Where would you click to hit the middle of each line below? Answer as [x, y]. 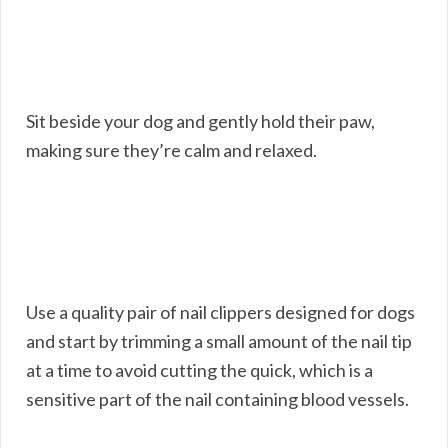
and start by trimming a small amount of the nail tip [219, 340]
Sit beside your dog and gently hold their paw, [200, 120]
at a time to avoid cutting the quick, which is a [199, 369]
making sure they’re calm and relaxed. [171, 149]
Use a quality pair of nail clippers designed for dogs [220, 311]
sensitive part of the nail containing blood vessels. [217, 398]
